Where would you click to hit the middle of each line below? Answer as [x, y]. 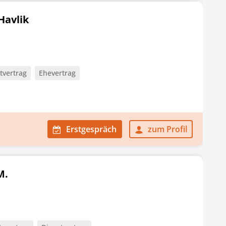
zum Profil [167, 129]
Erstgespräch [91, 129]
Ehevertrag [57, 73]
